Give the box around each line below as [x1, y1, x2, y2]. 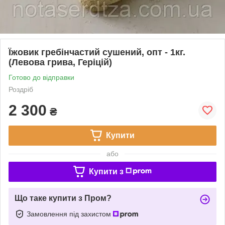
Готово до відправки [9, 73, 74, 81]
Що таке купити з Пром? [15, 193, 111, 202]
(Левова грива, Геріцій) [9, 57, 112, 67]
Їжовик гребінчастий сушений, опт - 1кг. [9, 47, 185, 57]
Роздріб [9, 85, 33, 93]
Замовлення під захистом [27, 209, 113, 218]
